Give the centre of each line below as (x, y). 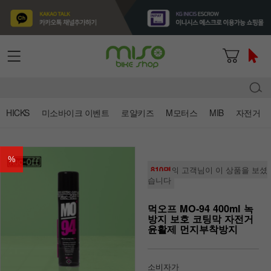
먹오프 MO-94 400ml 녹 (201, 208)
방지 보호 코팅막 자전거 (201, 218)
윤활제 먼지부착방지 (193, 229)
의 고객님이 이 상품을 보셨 (219, 169)
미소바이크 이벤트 (75, 112)
